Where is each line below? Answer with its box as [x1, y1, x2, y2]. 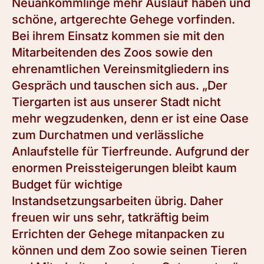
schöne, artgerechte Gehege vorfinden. [12, 12, 235, 27]
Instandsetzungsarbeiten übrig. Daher [12, 194, 223, 209]
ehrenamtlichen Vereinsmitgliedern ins [12, 62, 229, 77]
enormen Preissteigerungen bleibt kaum [12, 161, 237, 176]
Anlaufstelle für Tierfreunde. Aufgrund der [12, 144, 249, 159]
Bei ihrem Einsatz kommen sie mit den [12, 29, 225, 44]
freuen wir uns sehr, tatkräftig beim [12, 210, 209, 225]
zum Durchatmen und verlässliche [12, 128, 204, 143]
